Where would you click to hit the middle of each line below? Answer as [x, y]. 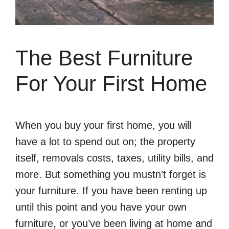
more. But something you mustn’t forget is [111, 174]
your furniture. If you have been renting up [111, 190]
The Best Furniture [104, 58]
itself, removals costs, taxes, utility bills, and [114, 158]
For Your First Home [111, 83]
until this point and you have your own [101, 207]
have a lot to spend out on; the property [105, 141]
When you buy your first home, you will [103, 125]
